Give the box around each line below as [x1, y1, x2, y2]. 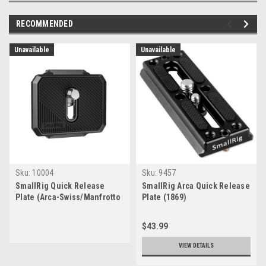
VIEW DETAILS [179, 242, 214, 249]
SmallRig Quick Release [15, 181, 105, 191]
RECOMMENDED [16, 19, 73, 29]
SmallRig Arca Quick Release [142, 181, 250, 191]
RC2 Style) [15, 204, 53, 214]
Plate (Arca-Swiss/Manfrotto [15, 192, 121, 202]
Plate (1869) [142, 192, 186, 202]
